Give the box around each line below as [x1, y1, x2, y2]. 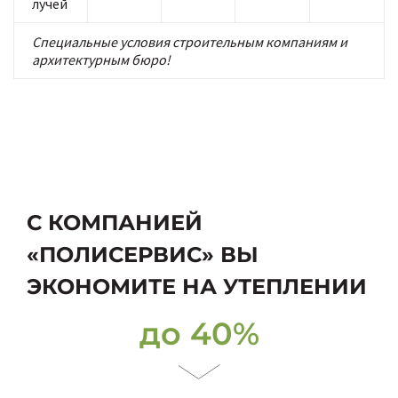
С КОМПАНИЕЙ [27, 210, 203, 235]
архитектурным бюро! [32, 51, 171, 68]
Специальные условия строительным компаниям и [32, 33, 347, 51]
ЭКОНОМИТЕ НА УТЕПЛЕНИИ [27, 274, 367, 299]
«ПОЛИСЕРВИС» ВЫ [27, 242, 259, 267]
